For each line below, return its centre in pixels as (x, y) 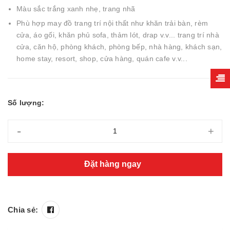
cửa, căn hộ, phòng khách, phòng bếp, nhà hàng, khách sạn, (119, 47)
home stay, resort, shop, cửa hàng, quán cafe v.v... (102, 59)
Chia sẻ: (23, 209)
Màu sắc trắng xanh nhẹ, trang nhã (76, 8)
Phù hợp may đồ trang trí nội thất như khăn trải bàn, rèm (112, 23)
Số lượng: (26, 102)
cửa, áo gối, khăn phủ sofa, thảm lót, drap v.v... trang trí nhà (118, 35)
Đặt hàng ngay (114, 164)
